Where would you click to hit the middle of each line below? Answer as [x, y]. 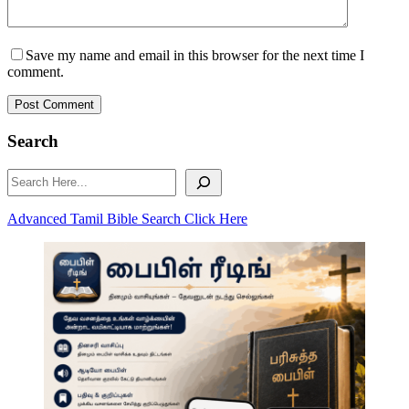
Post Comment [54, 105]
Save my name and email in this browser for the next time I [195, 56]
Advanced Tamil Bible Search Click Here [127, 218]
